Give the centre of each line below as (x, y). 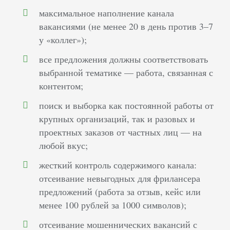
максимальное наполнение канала (107, 13)
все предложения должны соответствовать (124, 59)
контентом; (61, 86)
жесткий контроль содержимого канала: (118, 165)
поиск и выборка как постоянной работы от (127, 105)
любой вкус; (64, 145)
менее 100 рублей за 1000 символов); (113, 205)
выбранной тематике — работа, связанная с (126, 72)
